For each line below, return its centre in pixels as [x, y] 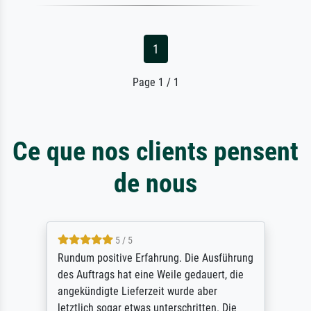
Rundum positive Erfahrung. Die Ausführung [155, 258]
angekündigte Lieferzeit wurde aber [137, 291]
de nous [155, 183]
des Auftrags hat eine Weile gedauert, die [150, 274]
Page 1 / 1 [155, 82]
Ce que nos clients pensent [155, 151]
